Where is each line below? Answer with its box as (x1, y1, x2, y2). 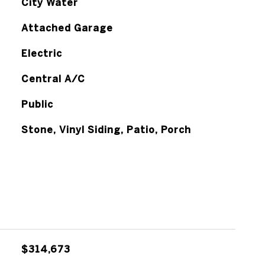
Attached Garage (21, 22, 113, 33)
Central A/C (21, 73, 85, 84)
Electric (21, 48, 62, 59)
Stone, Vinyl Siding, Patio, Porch (21, 124, 191, 135)
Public (21, 99, 53, 109)
